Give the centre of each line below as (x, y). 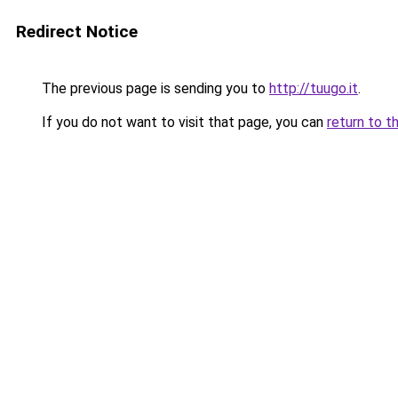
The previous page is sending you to (154, 88)
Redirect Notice (77, 32)
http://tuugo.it (314, 88)
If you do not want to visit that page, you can (183, 122)
